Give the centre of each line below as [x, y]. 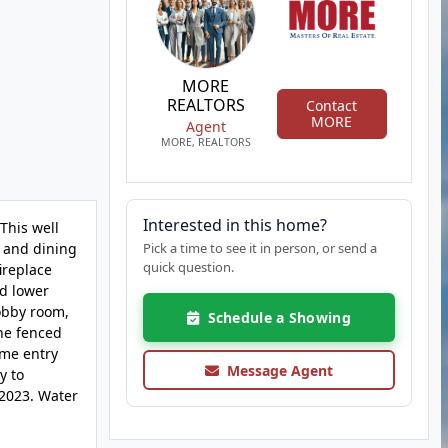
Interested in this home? [234, 225]
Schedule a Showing [274, 317]
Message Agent [275, 370]
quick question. [188, 267]
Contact [332, 105]
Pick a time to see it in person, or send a [259, 248]
